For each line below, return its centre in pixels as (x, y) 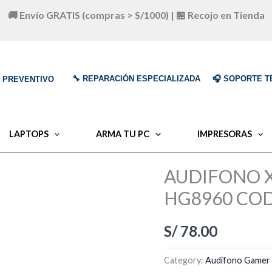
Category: (185, 260)
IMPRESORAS (224, 134)
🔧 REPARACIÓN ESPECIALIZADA (136, 79)
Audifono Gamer (238, 260)
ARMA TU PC (123, 134)
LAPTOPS (29, 134)
